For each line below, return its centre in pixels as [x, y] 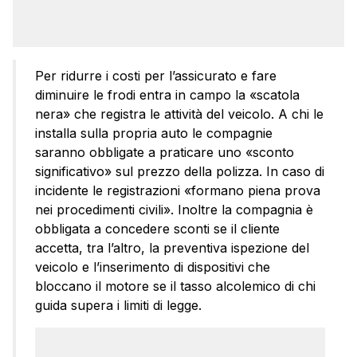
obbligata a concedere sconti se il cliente [157, 228]
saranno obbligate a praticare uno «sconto [165, 152]
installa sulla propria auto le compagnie [154, 133]
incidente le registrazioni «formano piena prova [178, 190]
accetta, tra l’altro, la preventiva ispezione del [172, 247]
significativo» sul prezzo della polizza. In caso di [180, 171]
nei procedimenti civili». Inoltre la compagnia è [174, 209]
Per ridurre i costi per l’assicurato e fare [156, 75]
